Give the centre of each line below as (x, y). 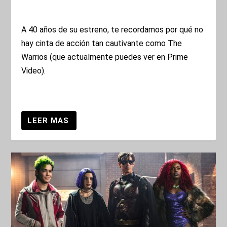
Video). (34, 71)
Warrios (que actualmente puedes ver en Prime (105, 57)
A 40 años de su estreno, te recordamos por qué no (112, 30)
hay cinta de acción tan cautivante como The (102, 44)
